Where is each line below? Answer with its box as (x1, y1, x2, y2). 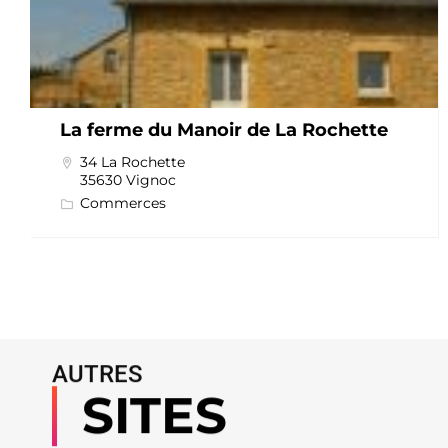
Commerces (80, 194, 166, 213)
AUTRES (52, 360, 143, 389)
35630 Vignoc (80, 171, 176, 190)
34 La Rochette (80, 153, 185, 172)
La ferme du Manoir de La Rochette (60, 119, 388, 142)
